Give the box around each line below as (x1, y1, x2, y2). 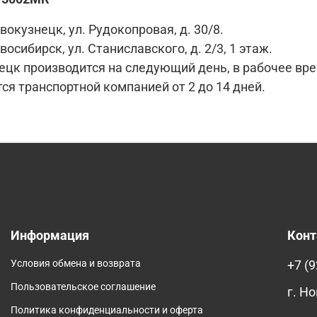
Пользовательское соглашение (11, 281, 156, 294)
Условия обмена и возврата (11, 258, 141, 270)
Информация (11, 229, 89, 243)
